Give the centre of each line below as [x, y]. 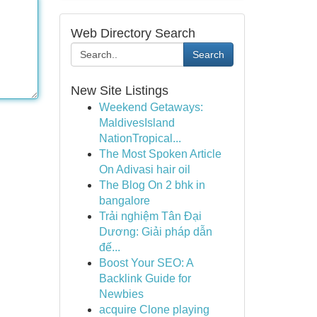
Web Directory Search [133, 33]
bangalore [124, 201]
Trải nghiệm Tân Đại [150, 216]
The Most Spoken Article [160, 154]
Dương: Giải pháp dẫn [155, 232]
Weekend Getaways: [151, 107]
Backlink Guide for [145, 278]
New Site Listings [119, 91]
